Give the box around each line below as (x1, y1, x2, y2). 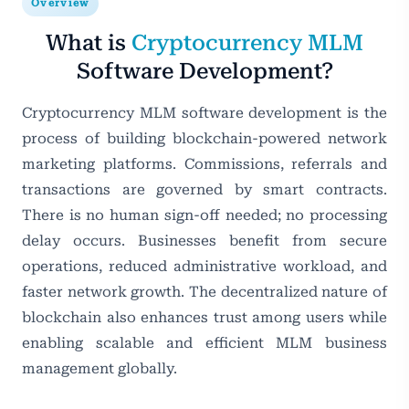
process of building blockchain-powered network (22, 129, 387, 147)
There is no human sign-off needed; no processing (22, 205, 387, 224)
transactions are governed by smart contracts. (22, 180, 387, 198)
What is (46, 29, 131, 56)
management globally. (22, 359, 177, 377)
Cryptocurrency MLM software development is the (22, 103, 387, 121)
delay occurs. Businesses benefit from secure (22, 231, 387, 249)
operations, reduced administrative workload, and (22, 257, 387, 275)
